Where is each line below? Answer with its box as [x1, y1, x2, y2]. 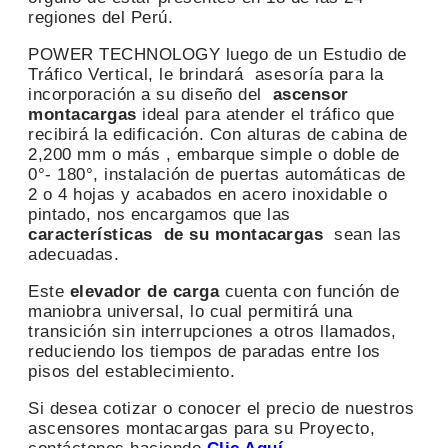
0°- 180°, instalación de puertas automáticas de [28, 164, 406, 184]
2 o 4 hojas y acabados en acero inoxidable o [28, 184, 387, 204]
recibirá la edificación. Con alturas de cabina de [28, 124, 408, 144]
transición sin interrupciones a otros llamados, [28, 321, 397, 341]
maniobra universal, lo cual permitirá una [28, 301, 353, 321]
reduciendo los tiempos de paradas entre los [28, 341, 381, 361]
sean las [323, 224, 401, 244]
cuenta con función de [224, 281, 399, 301]
